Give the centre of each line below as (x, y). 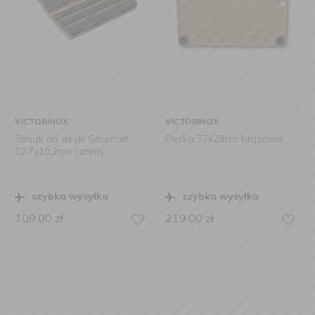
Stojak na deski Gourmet (71, 139)
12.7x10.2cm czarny (60, 151)
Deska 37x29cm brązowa (224, 139)
